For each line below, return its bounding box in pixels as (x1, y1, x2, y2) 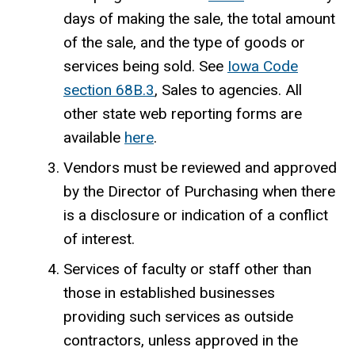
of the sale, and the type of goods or (63, 33, 305, 52)
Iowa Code (227, 57, 298, 76)
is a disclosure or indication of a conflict (63, 206, 328, 225)
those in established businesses (63, 284, 275, 303)
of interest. (63, 230, 135, 249)
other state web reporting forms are (63, 105, 302, 124)
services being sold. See (63, 57, 227, 76)
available (63, 128, 124, 147)
